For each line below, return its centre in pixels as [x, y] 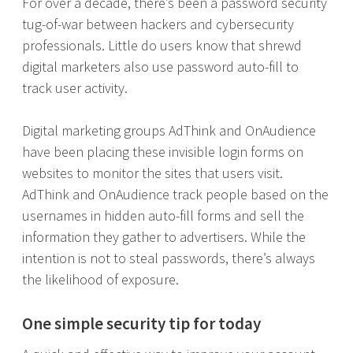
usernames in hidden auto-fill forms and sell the [163, 216]
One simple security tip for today [141, 323]
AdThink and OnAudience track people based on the [175, 194]
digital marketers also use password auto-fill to [160, 67]
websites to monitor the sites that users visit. [152, 173]
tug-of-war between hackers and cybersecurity [158, 24]
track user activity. [75, 88]
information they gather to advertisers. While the [164, 237]
